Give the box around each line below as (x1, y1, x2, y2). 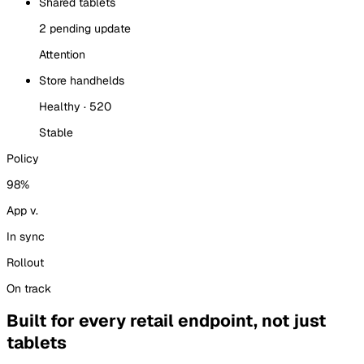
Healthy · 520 (39, 98, 111, 114)
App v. (6, 202, 38, 218)
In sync (6, 228, 45, 244)
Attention (39, 46, 85, 62)
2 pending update (39, 20, 131, 36)
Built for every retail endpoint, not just (6, 310, 326, 332)
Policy (6, 150, 39, 166)
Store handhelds (39, 72, 124, 88)
